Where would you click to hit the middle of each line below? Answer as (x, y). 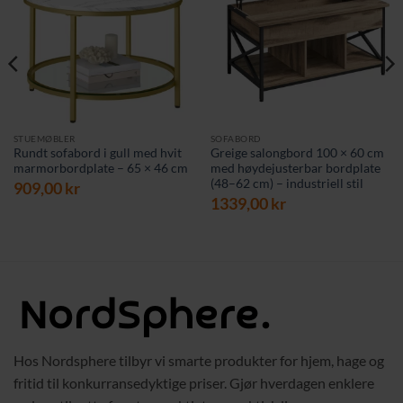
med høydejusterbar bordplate (295, 169)
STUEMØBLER (44, 138)
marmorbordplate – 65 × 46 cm (100, 169)
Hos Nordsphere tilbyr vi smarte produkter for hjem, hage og (199, 361)
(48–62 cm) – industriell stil (287, 184)
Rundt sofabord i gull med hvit (97, 153)
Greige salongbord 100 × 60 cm (297, 153)
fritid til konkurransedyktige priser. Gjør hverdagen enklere (194, 383)
